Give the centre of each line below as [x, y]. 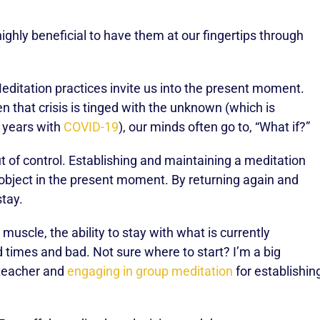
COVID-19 [91, 127]
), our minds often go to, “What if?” [214, 127]
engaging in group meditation [150, 271]
